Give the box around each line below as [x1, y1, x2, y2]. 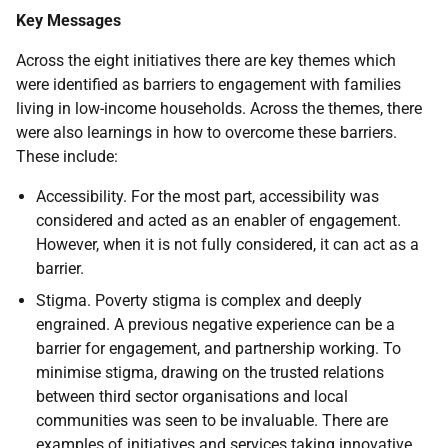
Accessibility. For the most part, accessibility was [36, 187, 379, 206]
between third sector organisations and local [36, 387, 348, 406]
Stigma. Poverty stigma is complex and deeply [36, 291, 362, 310]
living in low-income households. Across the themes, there [16, 99, 422, 118]
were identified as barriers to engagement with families [16, 75, 401, 94]
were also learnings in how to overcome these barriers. [16, 123, 397, 142]
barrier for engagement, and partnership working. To [36, 339, 401, 358]
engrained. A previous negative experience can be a [36, 315, 395, 334]
